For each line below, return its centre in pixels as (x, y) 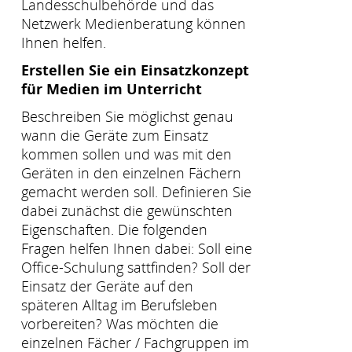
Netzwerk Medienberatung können (134, 23)
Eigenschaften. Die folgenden (114, 229)
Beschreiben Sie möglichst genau (127, 116)
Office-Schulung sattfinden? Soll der (136, 267)
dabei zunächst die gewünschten (127, 210)
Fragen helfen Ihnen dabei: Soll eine (137, 248)
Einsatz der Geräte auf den (107, 286)
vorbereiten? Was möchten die (120, 323)
